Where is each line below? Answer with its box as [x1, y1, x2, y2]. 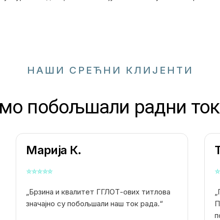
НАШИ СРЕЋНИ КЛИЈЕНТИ [27, 64, 193, 77]
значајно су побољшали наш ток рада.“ [26, 199, 164, 209]
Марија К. [26, 143, 82, 158]
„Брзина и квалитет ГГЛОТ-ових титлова [26, 187, 171, 197]
